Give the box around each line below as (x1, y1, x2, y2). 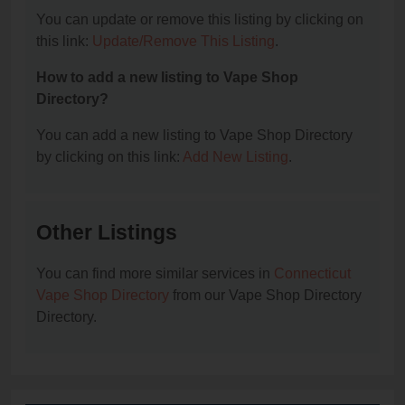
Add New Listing (183, 149, 288, 165)
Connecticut (274, 266, 351, 282)
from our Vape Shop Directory (169, 287, 362, 304)
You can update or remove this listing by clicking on (36, 12, 363, 28)
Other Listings (36, 221, 177, 245)
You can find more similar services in (36, 266, 274, 282)
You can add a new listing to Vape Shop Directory (36, 127, 353, 144)
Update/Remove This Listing (92, 33, 275, 50)
